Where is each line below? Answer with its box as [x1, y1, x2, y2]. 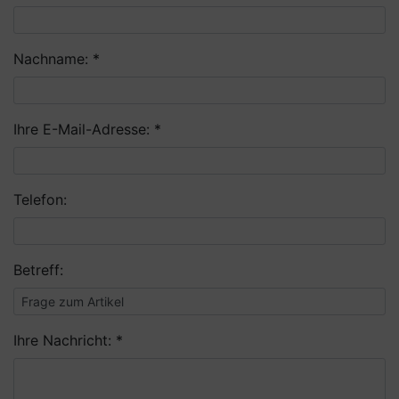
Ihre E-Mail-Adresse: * [13, 120, 161, 139]
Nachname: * [13, 50, 100, 69]
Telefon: [13, 191, 67, 209]
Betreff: [13, 261, 63, 280]
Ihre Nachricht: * [13, 331, 123, 350]
